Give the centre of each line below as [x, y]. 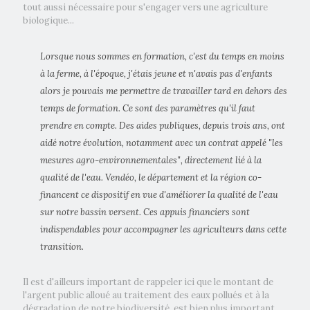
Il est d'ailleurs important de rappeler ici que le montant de [148, 282]
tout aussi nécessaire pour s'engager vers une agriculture [145, 8]
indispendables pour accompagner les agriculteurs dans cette [163, 230]
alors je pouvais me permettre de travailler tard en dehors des [164, 91]
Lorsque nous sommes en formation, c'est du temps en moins [162, 57]
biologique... [48, 21]
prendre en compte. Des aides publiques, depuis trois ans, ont [163, 126]
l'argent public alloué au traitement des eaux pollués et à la [146, 295]
